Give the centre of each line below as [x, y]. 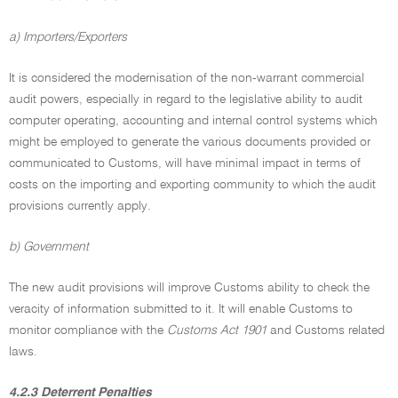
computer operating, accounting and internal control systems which [193, 121]
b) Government [49, 247]
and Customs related [326, 330]
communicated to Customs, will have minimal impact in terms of [185, 163]
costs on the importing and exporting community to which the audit [192, 185]
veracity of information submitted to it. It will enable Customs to [181, 309]
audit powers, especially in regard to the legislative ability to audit [186, 99]
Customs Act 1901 [217, 330]
